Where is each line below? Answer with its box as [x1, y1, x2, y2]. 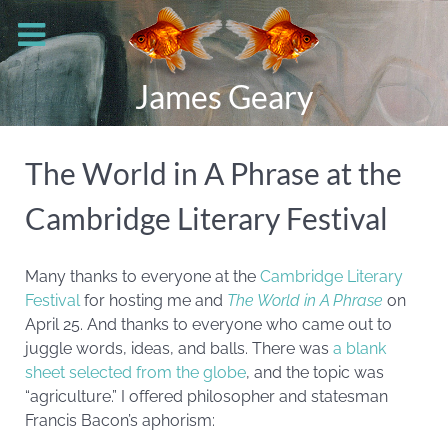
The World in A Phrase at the [25, 155, 402, 191]
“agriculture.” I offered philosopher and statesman [25, 387, 388, 406]
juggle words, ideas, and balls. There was [25, 339, 333, 358]
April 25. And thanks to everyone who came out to [25, 315, 392, 334]
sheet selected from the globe [25, 363, 246, 382]
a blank [333, 339, 386, 358]
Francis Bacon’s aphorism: [25, 411, 215, 430]
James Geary [135, 77, 313, 116]
